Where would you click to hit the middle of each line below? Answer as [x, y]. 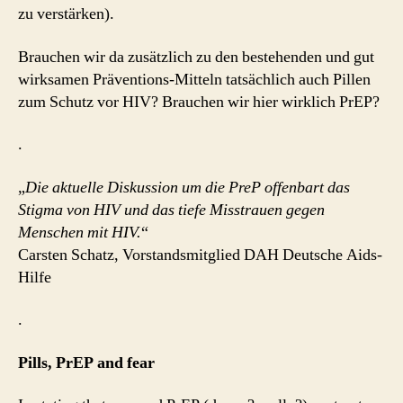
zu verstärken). [66, 14]
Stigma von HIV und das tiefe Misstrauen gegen [171, 210]
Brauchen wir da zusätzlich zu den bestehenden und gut [196, 57]
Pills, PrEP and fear [86, 363]
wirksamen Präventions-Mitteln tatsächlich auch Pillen [194, 79]
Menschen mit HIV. [80, 232]
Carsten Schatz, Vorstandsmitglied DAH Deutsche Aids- [200, 255]
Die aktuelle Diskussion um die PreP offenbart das [188, 187]
